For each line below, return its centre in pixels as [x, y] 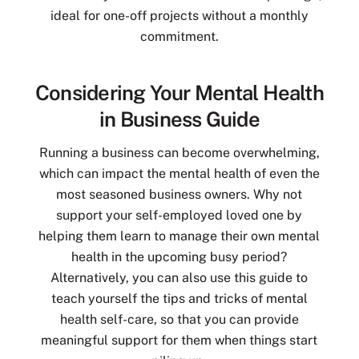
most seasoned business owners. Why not [179, 195]
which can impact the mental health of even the [179, 174]
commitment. [179, 36]
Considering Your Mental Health [179, 93]
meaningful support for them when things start [179, 341]
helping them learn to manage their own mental [179, 236]
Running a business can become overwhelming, [179, 153]
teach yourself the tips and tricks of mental [179, 299]
